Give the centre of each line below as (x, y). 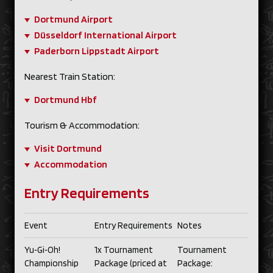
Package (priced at (131, 263)
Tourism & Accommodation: (82, 125)
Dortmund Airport (73, 19)
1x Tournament (124, 250)
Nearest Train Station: (70, 76)
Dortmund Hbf (66, 99)
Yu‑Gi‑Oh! (42, 250)
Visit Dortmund (68, 148)
